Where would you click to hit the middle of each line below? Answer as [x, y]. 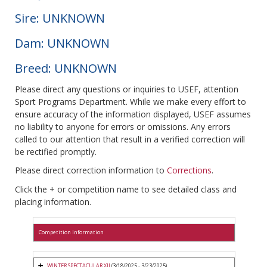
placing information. [53, 202]
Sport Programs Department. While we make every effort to [131, 102]
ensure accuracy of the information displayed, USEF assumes [133, 114]
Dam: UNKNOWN [62, 44]
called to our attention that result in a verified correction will [130, 139]
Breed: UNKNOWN [66, 69]
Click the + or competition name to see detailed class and [126, 190]
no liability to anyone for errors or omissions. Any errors [123, 127]
